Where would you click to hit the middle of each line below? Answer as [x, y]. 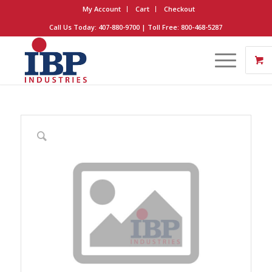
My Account [102, 9]
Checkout [180, 9]
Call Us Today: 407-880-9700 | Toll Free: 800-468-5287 [136, 27]
